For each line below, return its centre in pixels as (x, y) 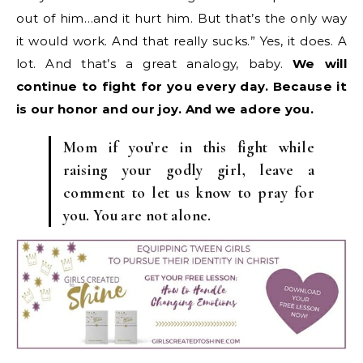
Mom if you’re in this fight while (189, 147)
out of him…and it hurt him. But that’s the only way (181, 19)
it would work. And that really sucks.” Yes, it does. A (181, 41)
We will (320, 64)
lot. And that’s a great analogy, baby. (155, 64)
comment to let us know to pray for (189, 193)
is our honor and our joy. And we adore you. (165, 109)
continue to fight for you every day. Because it (181, 87)
